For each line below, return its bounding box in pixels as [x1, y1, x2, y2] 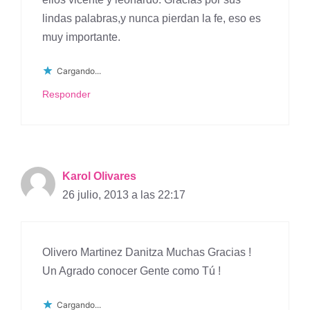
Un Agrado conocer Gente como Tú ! [42, 265, 221, 277]
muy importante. [42, 31, 120, 44]
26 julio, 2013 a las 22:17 [62, 189, 185, 201]
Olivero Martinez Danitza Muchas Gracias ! [42, 246, 251, 259]
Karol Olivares [62, 170, 136, 183]
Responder [42, 89, 91, 100]
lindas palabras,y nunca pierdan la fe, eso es [42, 12, 261, 25]
